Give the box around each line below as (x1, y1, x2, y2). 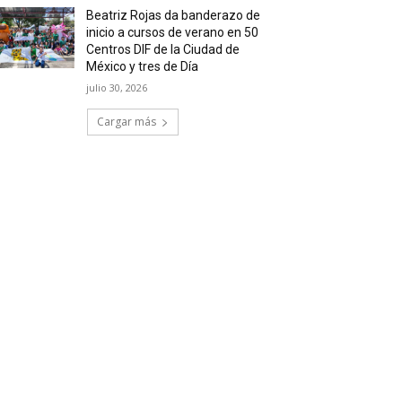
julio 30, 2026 (86, 81, 148, 94)
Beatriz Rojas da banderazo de (86, 8, 261, 22)
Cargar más (97, 114, 156, 129)
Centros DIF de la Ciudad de (86, 42, 240, 57)
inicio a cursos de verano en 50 (86, 25, 259, 39)
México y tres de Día (86, 59, 199, 74)
